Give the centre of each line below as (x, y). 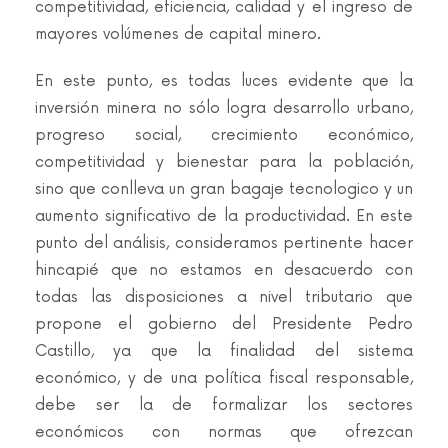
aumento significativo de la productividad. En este (224, 216)
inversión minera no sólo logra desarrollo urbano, (224, 108)
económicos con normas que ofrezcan (224, 432)
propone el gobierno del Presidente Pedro (224, 324)
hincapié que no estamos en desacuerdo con (224, 270)
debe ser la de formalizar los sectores (224, 405)
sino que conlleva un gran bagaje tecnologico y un (224, 189)
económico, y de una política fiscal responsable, (224, 378)
